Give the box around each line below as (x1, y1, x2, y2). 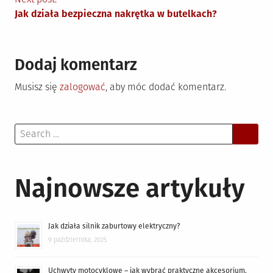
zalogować (60, 81, 105, 93)
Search (14, 124, 44, 136)
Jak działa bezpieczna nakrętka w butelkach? (15, 8, 217, 19)
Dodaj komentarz (15, 55, 137, 74)
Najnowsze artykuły (15, 173, 245, 204)
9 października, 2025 (48, 236, 107, 244)
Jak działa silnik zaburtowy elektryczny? (48, 222, 180, 230)
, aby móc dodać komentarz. (105, 81, 226, 93)
